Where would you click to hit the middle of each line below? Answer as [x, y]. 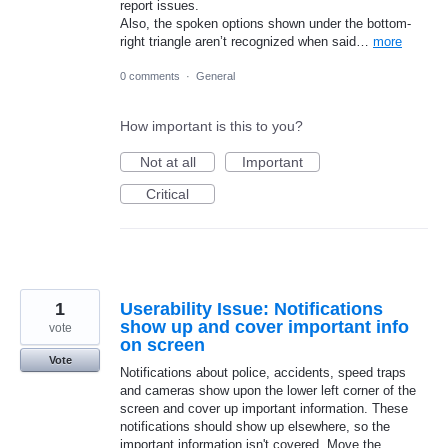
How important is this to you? [211, 125]
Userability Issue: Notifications [251, 308]
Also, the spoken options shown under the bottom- [265, 23]
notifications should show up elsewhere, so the [255, 426]
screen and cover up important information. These [264, 408]
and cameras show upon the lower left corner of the [268, 390]
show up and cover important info [264, 326]
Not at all [167, 161]
